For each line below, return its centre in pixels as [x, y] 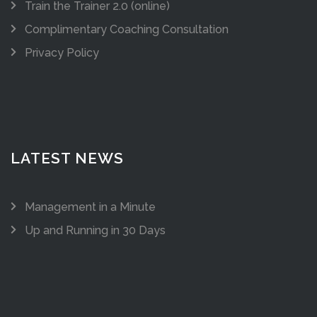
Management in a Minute [90, 207]
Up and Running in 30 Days [95, 231]
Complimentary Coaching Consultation [127, 30]
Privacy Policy [62, 53]
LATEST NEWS [67, 158]
